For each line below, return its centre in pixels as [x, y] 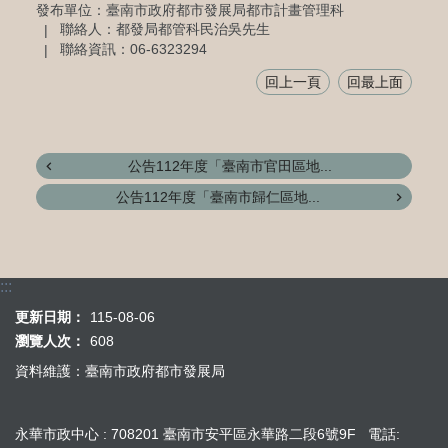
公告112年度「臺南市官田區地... [230, 166]
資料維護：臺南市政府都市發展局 [120, 371]
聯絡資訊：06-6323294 [133, 49]
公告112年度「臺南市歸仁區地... [218, 197]
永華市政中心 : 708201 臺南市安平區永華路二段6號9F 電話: [207, 433]
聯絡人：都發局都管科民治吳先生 [164, 29]
